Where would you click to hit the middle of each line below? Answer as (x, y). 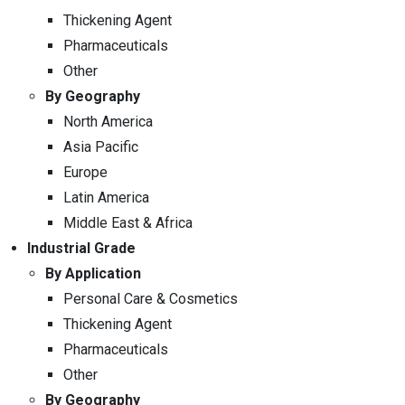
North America (108, 121)
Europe (85, 172)
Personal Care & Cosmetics (151, 298)
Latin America (106, 197)
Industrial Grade (81, 248)
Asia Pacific (101, 146)
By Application (93, 273)
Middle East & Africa (128, 222)
